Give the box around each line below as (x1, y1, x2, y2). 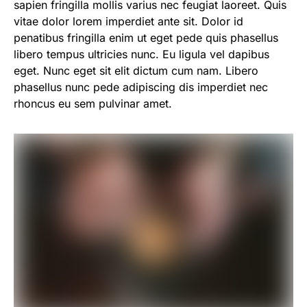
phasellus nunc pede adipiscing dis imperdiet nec (14, 80, 268, 94)
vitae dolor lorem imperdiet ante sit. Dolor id (14, 14, 243, 28)
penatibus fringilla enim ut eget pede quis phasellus (14, 31, 278, 45)
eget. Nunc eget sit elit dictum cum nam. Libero (14, 64, 258, 77)
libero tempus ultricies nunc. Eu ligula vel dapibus (14, 47, 269, 61)
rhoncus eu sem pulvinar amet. (14, 97, 172, 110)
